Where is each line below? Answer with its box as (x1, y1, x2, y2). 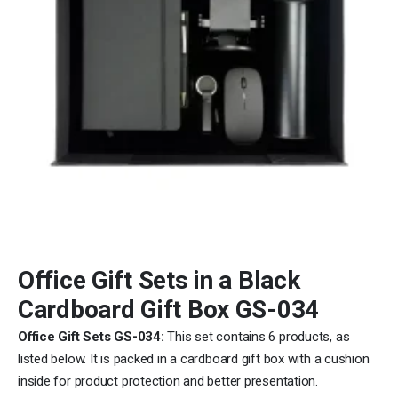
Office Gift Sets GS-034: (18, 328, 164, 345)
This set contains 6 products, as (163, 328, 350, 345)
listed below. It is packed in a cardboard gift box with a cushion (18, 350, 370, 367)
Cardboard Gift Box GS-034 (18, 294, 320, 324)
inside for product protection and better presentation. (18, 372, 318, 389)
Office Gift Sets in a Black (18, 265, 300, 295)
